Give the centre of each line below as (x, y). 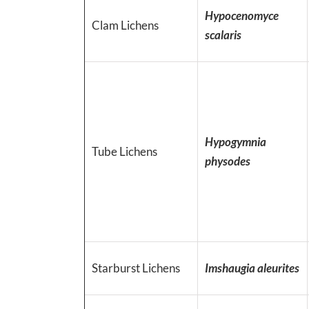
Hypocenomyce (242, 15)
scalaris (223, 34)
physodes (228, 161)
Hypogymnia (236, 141)
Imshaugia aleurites (252, 268)
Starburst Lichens (136, 268)
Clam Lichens (125, 25)
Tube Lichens (124, 151)
